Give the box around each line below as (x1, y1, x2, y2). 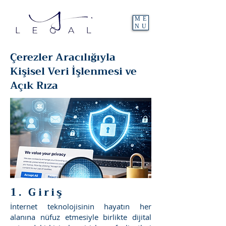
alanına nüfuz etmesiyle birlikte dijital (10, 212, 151, 222)
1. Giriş (10, 183, 65, 201)
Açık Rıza (10, 77, 58, 94)
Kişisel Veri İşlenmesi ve (10, 63, 137, 80)
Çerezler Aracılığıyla (10, 48, 116, 66)
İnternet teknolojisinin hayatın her (10, 201, 151, 211)
